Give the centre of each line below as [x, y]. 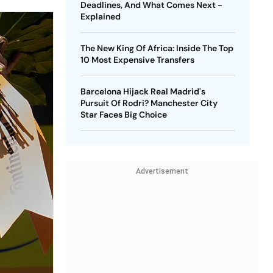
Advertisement [162, 171]
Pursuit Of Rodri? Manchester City [149, 103]
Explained [100, 16]
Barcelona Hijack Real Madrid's [143, 91]
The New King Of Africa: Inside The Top [157, 48]
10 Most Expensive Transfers [137, 60]
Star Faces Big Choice [123, 115]
